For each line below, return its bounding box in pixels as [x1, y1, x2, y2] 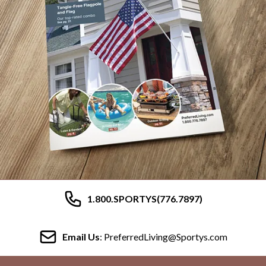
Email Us [62, 231, 100, 242]
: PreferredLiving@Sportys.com [100, 231, 227, 242]
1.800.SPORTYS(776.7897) [87, 193, 202, 204]
